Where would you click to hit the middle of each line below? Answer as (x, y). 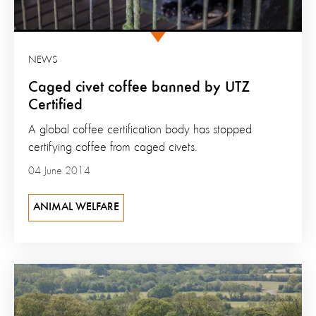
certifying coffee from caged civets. (113, 147)
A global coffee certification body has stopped (140, 129)
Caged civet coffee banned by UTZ (139, 87)
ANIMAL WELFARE (76, 207)
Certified (55, 105)
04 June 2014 (59, 171)
